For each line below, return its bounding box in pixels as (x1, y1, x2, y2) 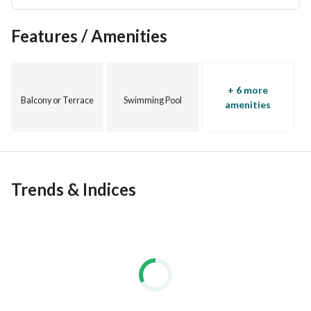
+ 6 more (228, 84, 269, 96)
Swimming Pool (123, 95, 182, 106)
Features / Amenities (11, 26, 167, 46)
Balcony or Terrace (21, 95, 94, 106)
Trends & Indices (11, 179, 136, 199)
